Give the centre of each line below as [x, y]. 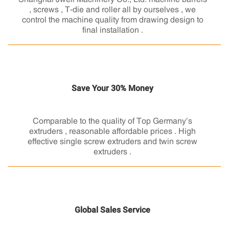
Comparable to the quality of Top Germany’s [112, 121]
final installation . [112, 30]
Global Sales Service [112, 210]
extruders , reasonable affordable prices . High [112, 131]
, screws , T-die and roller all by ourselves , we [112, 9]
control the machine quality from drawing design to [112, 20]
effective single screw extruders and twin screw [112, 141]
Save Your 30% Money [112, 88]
